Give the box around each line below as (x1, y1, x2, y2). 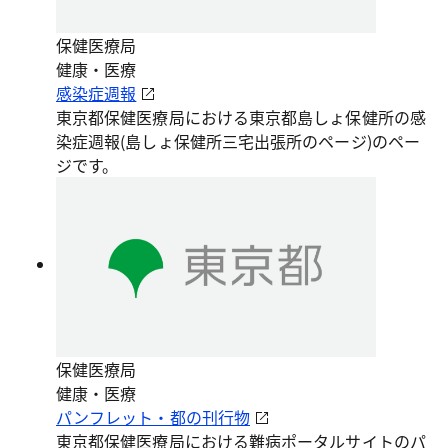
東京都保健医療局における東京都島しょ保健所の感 (56, 105, 426, 129)
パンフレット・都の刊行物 (56, 405, 250, 429)
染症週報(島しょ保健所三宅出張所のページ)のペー (56, 129, 420, 153)
